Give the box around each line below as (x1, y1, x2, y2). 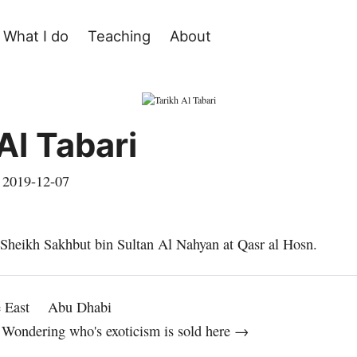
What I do (2, 27, 69, 45)
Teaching (88, 27, 151, 45)
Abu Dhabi (48, 296, 112, 316)
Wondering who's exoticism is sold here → (2, 320, 249, 340)
